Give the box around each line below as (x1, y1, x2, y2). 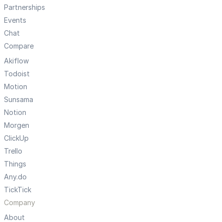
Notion (4, 108, 26, 117)
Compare (4, 42, 34, 51)
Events (4, 16, 26, 25)
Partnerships (4, 3, 45, 12)
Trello (4, 147, 22, 156)
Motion (4, 82, 27, 91)
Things (4, 160, 26, 168)
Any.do (4, 172, 27, 181)
